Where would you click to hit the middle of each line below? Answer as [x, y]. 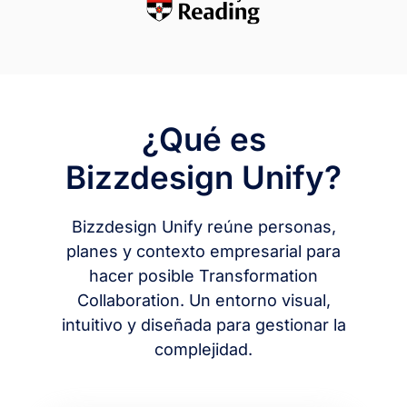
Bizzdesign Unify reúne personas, [203, 226]
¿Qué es [203, 139]
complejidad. [203, 349]
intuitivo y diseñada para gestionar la [203, 324]
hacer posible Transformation [203, 275]
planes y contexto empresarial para [203, 251]
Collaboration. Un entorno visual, [203, 300]
